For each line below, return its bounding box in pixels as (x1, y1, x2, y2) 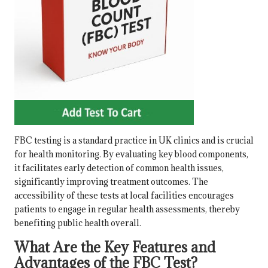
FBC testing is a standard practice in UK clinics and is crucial (14, 134, 254, 146)
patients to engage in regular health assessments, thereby (14, 203, 240, 215)
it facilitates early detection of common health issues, (14, 162, 224, 173)
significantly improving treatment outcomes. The (14, 175, 208, 187)
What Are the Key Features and (14, 237, 215, 256)
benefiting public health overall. (14, 217, 141, 229)
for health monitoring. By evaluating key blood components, (14, 148, 248, 160)
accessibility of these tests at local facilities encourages (14, 189, 234, 201)
